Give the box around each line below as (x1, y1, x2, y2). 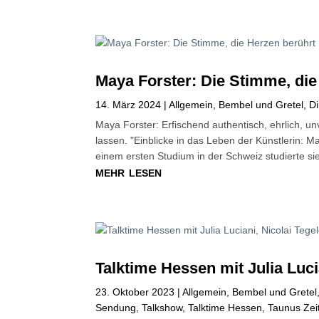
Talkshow (142, 302, 183, 314)
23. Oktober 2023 (95, 286, 175, 298)
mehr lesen (95, 164, 162, 180)
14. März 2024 (95, 99, 162, 111)
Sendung (95, 302, 137, 314)
